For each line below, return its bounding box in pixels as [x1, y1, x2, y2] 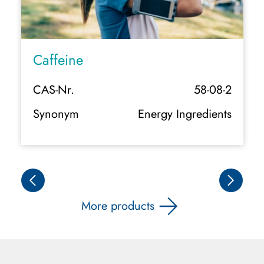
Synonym [32, 105, 79, 123]
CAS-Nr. [32, 81, 74, 98]
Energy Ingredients [137, 105, 232, 123]
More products [81, 197, 154, 214]
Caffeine [32, 49, 83, 70]
